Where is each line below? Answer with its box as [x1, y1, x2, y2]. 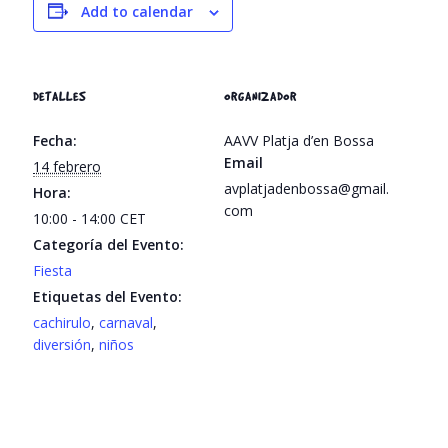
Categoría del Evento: [33, 234, 185, 254]
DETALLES [33, 88, 87, 103]
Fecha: [33, 130, 78, 150]
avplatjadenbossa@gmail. [224, 178, 389, 198]
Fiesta [33, 260, 73, 280]
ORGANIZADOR [224, 88, 297, 103]
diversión [33, 334, 92, 354]
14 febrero [33, 156, 102, 176]
